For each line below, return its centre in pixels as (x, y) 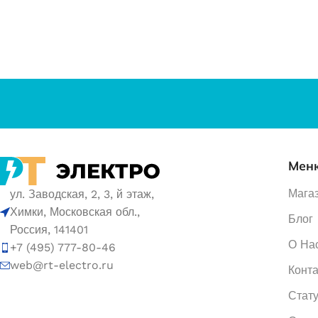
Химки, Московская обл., (75, 212)
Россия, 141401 (49, 230)
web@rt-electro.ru (62, 265)
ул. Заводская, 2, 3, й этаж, (82, 194)
